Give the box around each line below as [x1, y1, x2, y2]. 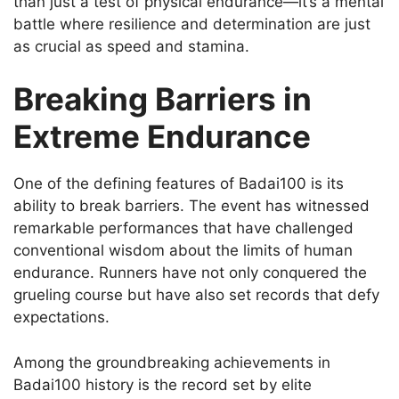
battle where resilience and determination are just [13, 14, 370, 33]
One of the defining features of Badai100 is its [13, 175, 344, 193]
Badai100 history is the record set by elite [13, 375, 312, 394]
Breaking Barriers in [13, 80, 312, 118]
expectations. [13, 308, 110, 327]
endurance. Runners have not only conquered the [13, 264, 367, 282]
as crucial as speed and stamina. [13, 37, 249, 55]
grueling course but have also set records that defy [13, 286, 379, 305]
